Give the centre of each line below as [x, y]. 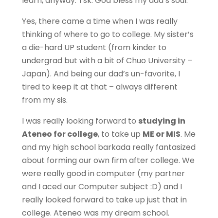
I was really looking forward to [80, 121]
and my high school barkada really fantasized [109, 147]
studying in [162, 121]
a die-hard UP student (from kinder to [94, 47]
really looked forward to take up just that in [104, 200]
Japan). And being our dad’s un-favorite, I [101, 74]
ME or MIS [161, 134]
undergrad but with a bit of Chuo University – [107, 61]
